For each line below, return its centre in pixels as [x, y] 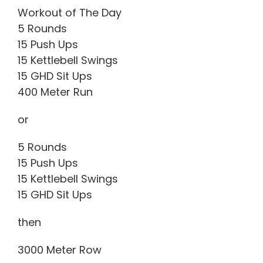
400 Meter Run [55, 92]
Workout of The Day [70, 12]
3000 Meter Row [60, 249]
